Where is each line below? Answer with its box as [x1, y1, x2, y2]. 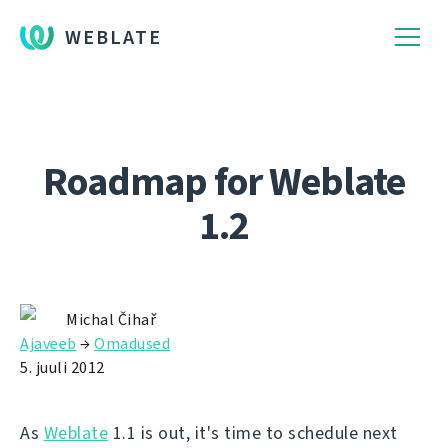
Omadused [94, 333, 170, 354]
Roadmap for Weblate [43, 155, 405, 208]
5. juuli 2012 [20, 357, 105, 378]
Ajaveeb [20, 333, 77, 354]
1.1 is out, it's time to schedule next [108, 421, 398, 445]
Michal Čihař [66, 309, 156, 330]
